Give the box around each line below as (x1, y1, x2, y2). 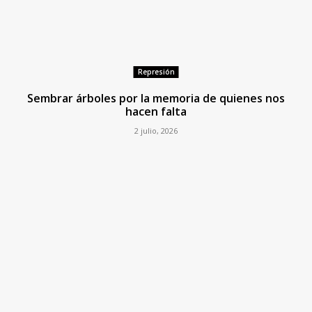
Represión (137, 67, 175, 77)
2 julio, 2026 (134, 125, 178, 136)
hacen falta (125, 104, 187, 120)
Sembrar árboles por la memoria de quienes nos (27, 91, 285, 107)
